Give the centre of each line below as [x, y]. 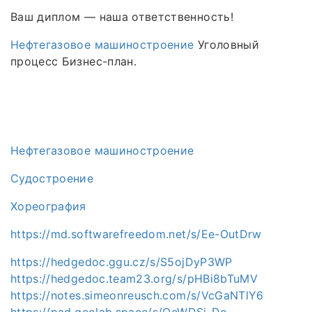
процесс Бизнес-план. [74, 61]
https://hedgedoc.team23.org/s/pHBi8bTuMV [134, 278]
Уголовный [226, 44]
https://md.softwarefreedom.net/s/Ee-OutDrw [136, 234]
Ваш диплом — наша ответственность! [122, 16]
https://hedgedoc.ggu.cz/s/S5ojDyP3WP [122, 262]
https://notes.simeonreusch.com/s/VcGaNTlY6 [137, 295]
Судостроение [52, 178]
